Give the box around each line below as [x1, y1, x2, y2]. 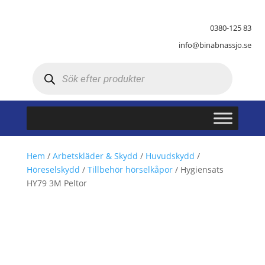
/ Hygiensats [172, 164, 224, 176]
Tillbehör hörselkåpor [87, 164, 173, 176]
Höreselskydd [26, 164, 80, 176]
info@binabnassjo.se [179, 40, 252, 51]
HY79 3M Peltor [26, 177, 87, 189]
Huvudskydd [145, 150, 195, 162]
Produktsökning [31, 60, 93, 72]
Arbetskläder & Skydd [52, 150, 138, 162]
